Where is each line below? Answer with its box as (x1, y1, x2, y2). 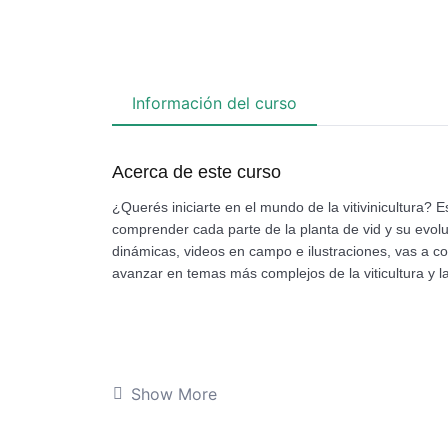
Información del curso (132, 92, 297, 113)
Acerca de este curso (112, 161, 281, 182)
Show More (131, 383, 217, 404)
